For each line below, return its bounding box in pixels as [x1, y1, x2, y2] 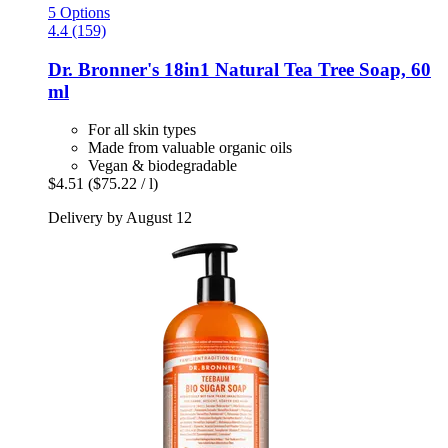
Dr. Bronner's [48, 58, 159, 80]
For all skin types [88, 121, 196, 139]
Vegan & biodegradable [88, 157, 237, 175]
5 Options [48, 4, 110, 22]
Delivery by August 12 [48, 209, 192, 227]
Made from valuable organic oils [88, 139, 292, 157]
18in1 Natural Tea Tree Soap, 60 [159, 58, 431, 80]
